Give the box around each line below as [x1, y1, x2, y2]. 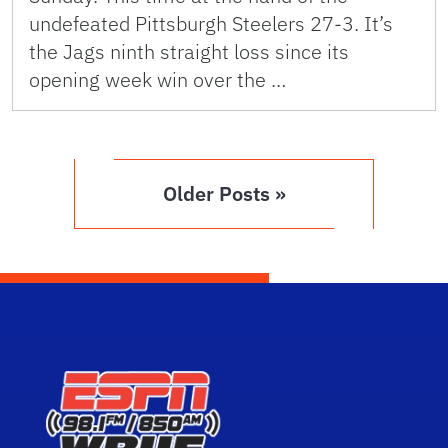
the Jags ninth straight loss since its [29, 37, 349, 65]
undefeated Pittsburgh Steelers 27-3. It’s [29, 9, 393, 37]
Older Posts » [162, 179, 286, 207]
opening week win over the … [29, 65, 286, 93]
